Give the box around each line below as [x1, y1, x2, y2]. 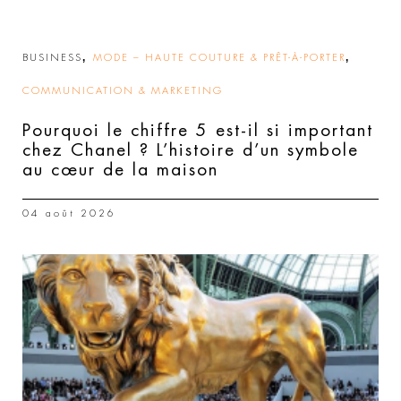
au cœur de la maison [22, 160, 218, 178]
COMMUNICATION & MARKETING [22, 85, 223, 96]
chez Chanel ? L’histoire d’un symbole [22, 141, 359, 158]
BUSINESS [22, 52, 82, 63]
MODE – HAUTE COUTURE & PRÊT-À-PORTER [93, 52, 346, 63]
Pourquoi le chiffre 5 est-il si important [22, 121, 373, 139]
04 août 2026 [22, 208, 116, 218]
